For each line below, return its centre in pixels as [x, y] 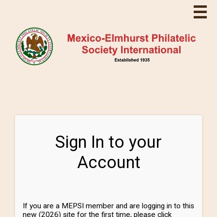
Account [108, 163]
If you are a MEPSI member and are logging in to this [108, 206]
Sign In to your [108, 142]
